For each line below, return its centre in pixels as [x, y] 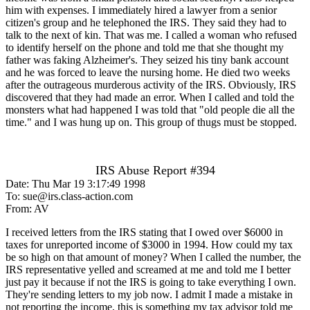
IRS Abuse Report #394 [155, 170]
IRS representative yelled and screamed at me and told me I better [148, 269]
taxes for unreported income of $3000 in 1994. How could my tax [149, 244]
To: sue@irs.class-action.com [69, 196]
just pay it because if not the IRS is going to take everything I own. [151, 282]
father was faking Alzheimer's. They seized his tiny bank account [147, 60]
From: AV [27, 208]
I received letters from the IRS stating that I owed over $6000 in [144, 232]
